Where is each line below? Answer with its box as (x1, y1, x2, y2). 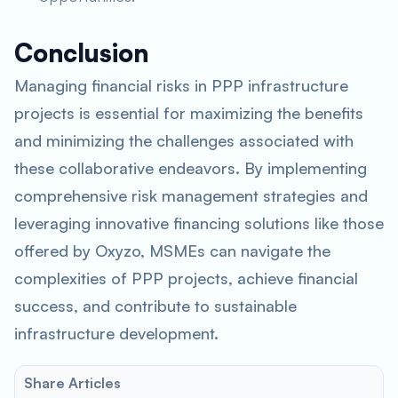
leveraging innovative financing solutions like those (14, 213, 384, 233)
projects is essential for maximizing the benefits (14, 103, 363, 123)
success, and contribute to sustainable (14, 296, 297, 315)
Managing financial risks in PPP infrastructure (14, 76, 348, 95)
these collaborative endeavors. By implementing (14, 158, 367, 178)
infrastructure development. (14, 323, 219, 343)
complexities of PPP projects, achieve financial (14, 268, 358, 288)
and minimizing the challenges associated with (14, 131, 354, 150)
